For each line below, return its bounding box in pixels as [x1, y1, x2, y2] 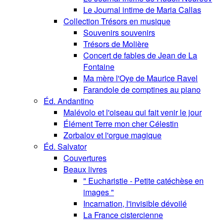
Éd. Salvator [44, 141, 87, 153]
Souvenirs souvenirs [83, 27, 155, 39]
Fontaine [83, 61, 114, 73]
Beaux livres [63, 164, 107, 175]
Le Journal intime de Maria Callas [83, 4, 201, 16]
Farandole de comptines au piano [83, 84, 201, 96]
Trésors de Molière [83, 38, 149, 50]
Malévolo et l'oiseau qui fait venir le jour [63, 107, 202, 118]
